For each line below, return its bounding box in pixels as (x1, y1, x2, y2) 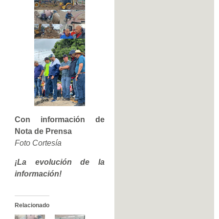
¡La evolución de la (15, 157, 105, 166)
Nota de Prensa (15, 127, 72, 136)
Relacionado (15, 201, 49, 209)
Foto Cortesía (15, 139, 62, 148)
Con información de (15, 115, 105, 124)
